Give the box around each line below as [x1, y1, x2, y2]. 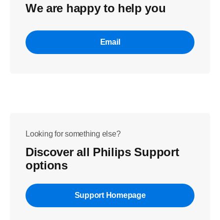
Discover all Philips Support [26, 145, 179, 159]
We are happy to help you [26, 1, 166, 15]
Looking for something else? [26, 130, 121, 138]
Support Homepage [74, 191, 146, 199]
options [26, 159, 68, 172]
